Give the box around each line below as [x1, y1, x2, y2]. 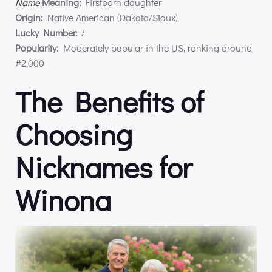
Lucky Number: [15, 26, 78, 39]
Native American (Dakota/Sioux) [43, 11, 178, 24]
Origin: [15, 11, 43, 24]
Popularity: [15, 41, 59, 54]
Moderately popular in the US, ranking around [59, 41, 252, 54]
